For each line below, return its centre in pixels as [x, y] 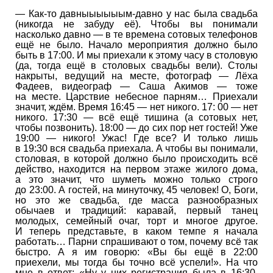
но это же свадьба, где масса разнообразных [136, 200]
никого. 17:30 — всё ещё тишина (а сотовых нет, [136, 117]
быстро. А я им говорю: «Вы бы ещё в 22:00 [136, 252]
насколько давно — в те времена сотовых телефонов [136, 34]
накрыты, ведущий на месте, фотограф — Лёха [136, 76]
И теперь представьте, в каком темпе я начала [136, 231]
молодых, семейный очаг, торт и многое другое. [136, 221]
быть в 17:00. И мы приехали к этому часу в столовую [136, 55]
